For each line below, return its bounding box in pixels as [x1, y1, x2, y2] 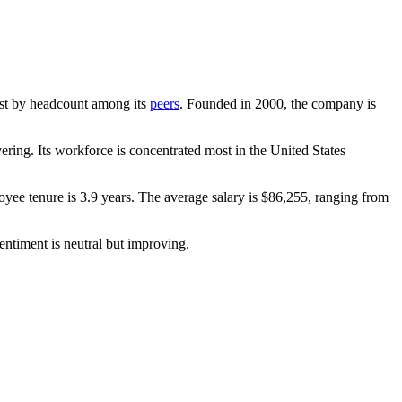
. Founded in [179, 95, 255, 111]
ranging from [311, 188, 389, 205]
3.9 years [80, 188, 131, 205]
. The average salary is [131, 188, 261, 205]
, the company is [284, 95, 376, 111]
